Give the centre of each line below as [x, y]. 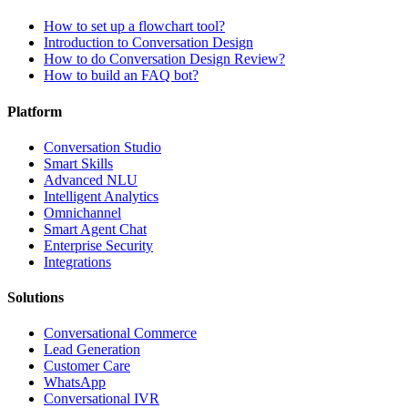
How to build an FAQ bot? [121, 76]
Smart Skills [78, 163]
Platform [35, 111]
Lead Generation [92, 350]
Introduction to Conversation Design [148, 43]
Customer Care [87, 366]
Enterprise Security [98, 245]
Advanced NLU [91, 179]
